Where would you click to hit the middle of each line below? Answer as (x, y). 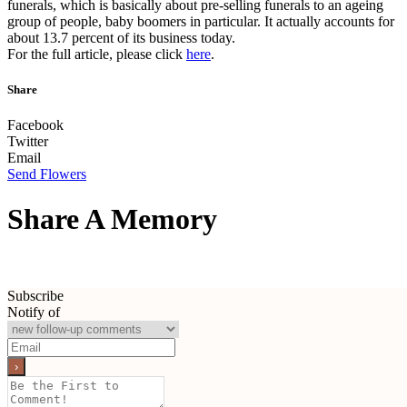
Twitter (28, 142)
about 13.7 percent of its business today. (121, 37)
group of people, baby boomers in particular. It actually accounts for (201, 21)
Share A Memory (112, 218)
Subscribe (35, 296)
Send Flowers (47, 174)
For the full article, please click (97, 54)
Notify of (34, 313)
